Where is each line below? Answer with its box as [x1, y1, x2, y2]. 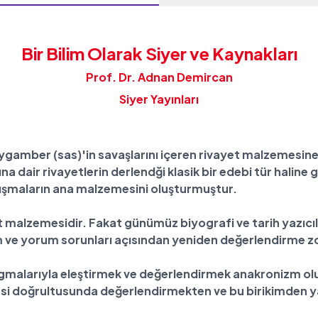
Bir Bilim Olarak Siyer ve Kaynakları [21, 43, 297, 64]
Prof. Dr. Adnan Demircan [85, 70, 233, 85]
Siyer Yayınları [119, 91, 199, 106]
